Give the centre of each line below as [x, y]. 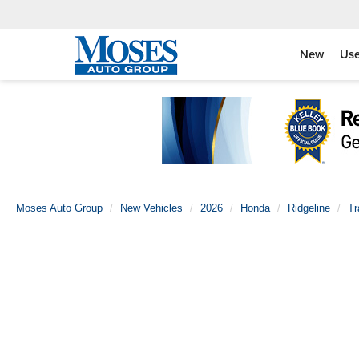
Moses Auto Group [59, 208]
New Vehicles [151, 208]
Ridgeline [309, 208]
